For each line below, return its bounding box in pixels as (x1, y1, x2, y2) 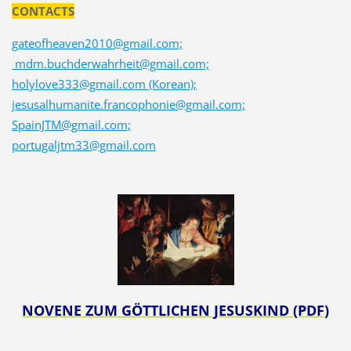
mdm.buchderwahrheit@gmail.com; (11, 55, 209, 71)
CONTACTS (11, 2, 74, 19)
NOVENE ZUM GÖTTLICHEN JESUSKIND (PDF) (22, 301, 329, 320)
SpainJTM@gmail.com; (11, 116, 131, 132)
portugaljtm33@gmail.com (11, 136, 156, 153)
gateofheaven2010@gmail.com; (11, 34, 183, 51)
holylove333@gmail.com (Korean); (11, 75, 197, 92)
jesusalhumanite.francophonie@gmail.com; (11, 96, 245, 112)
